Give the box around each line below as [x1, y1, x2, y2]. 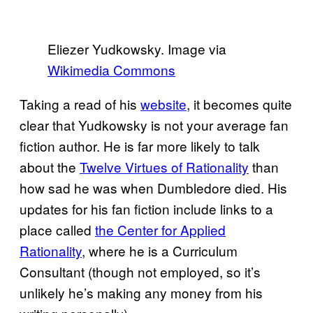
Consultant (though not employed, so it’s [20, 262, 261, 281]
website [140, 94, 187, 113]
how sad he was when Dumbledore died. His [20, 178, 287, 197]
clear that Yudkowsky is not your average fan [20, 115, 289, 134]
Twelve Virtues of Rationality [80, 157, 249, 176]
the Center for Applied [95, 220, 226, 239]
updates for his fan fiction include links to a [20, 199, 273, 218]
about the [20, 157, 80, 176]
